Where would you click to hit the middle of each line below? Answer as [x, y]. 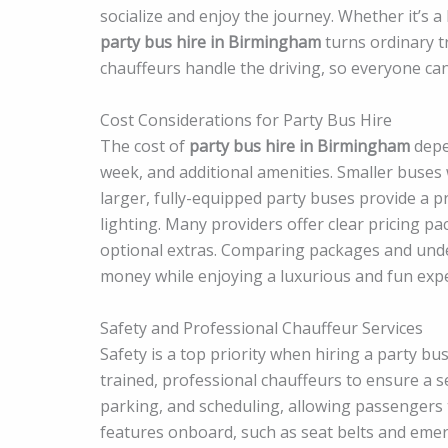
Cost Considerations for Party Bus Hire [246, 119]
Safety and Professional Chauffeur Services [261, 327]
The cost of [144, 145]
